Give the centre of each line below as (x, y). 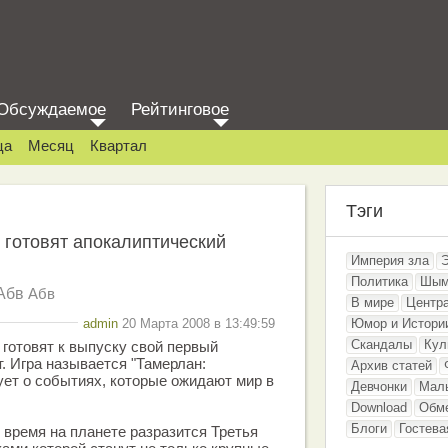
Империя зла (390, 260)
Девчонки (379, 386)
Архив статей (391, 365)
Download (379, 407)
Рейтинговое (180, 109)
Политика (379, 281)
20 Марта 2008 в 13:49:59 (196, 323)
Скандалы (381, 344)
